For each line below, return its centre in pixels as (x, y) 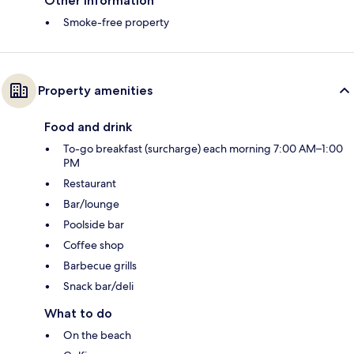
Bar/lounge (91, 203)
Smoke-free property (116, 22)
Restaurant (90, 183)
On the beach (97, 335)
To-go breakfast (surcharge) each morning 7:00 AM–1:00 (203, 148)
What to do (78, 313)
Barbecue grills (100, 265)
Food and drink (88, 126)
